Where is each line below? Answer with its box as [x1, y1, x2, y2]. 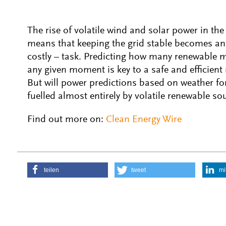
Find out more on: [27, 115, 106, 125]
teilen [44, 166, 59, 174]
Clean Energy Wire [106, 115, 182, 125]
